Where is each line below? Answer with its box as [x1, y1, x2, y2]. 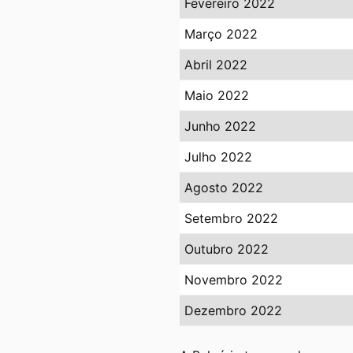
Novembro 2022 [184, 272, 283, 288]
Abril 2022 [184, 57, 247, 73]
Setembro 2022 [184, 210, 278, 227]
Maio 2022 [184, 87, 249, 104]
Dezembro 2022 [184, 303, 282, 319]
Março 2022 [184, 26, 258, 43]
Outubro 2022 [184, 241, 269, 258]
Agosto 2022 [184, 180, 263, 196]
